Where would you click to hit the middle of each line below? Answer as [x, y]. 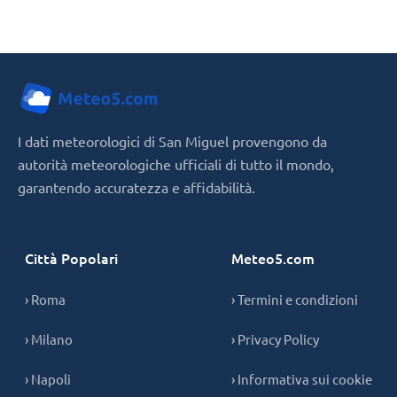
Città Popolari [71, 257]
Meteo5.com [273, 257]
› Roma [45, 299]
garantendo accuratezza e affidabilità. [136, 187]
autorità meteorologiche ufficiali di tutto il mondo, [176, 163]
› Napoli [48, 378]
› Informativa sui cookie [302, 378]
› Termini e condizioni [295, 299]
